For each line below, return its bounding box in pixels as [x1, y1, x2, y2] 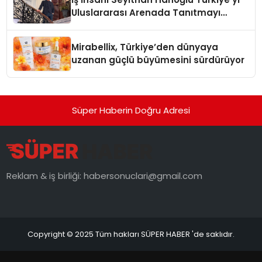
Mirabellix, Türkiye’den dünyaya [71, 41, 219, 54]
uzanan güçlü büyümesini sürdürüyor [71, 54, 245, 67]
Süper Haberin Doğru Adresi [72, 104, 190, 117]
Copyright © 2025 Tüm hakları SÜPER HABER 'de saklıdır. [27, 229, 235, 240]
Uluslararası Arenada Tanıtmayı [71, 6, 221, 19]
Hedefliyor [71, 19, 119, 32]
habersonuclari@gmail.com [84, 170, 203, 182]
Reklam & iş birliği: [6, 170, 84, 182]
